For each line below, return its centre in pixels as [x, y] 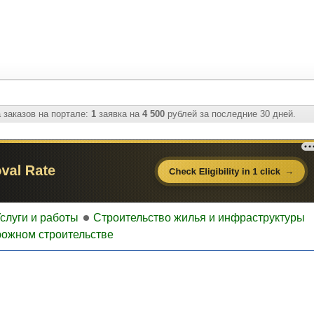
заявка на [119, 114]
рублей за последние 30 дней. [230, 114]
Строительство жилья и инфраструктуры [199, 218]
